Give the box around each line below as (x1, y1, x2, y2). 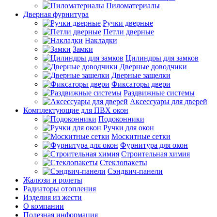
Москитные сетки (111, 132, 170, 140)
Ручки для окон (103, 123, 154, 132)
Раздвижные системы (124, 88, 195, 97)
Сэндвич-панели (108, 167, 163, 175)
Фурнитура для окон (120, 140, 188, 149)
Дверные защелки (111, 71, 170, 79)
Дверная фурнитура (23, 10, 89, 18)
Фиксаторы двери (111, 79, 170, 88)
